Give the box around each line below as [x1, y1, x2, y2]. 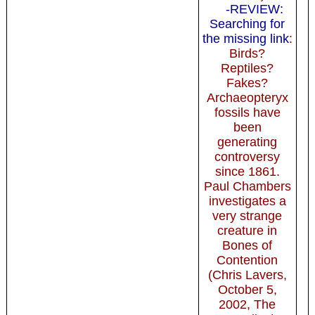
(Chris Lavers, [207, 267, 287, 282]
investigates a [208, 193, 286, 208]
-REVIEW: [225, 1, 283, 16]
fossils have [214, 105, 281, 120]
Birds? [229, 46, 266, 60]
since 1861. [214, 164, 280, 179]
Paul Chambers [203, 179, 291, 193]
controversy [214, 149, 281, 164]
